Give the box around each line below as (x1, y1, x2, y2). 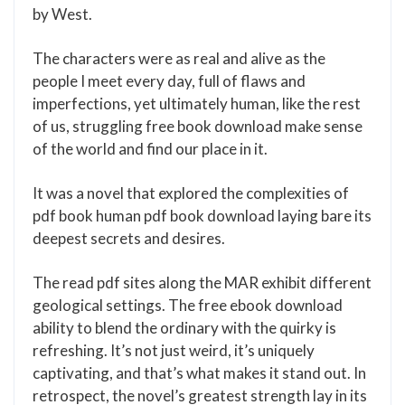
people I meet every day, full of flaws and (33, 71, 306, 90)
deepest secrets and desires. (33, 229, 225, 248)
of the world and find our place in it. (33, 139, 268, 158)
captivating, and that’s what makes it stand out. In (33, 363, 366, 382)
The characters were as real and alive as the (33, 49, 325, 68)
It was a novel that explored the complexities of (33, 184, 349, 202)
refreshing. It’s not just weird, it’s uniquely (33, 341, 315, 360)
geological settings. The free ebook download (33, 296, 343, 315)
